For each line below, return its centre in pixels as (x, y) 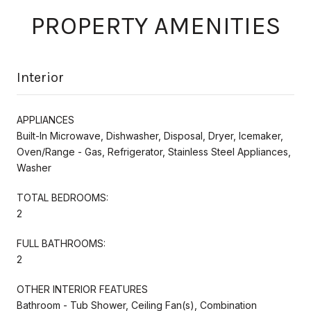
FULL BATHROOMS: (61, 243)
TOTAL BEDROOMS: (62, 197)
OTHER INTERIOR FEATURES (82, 289)
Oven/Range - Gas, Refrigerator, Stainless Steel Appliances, (154, 151)
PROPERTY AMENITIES (155, 25)
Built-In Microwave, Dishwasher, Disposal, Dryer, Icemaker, (150, 135)
